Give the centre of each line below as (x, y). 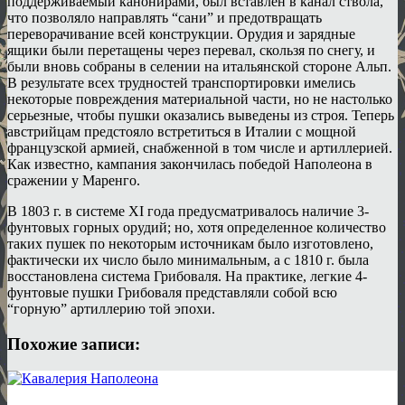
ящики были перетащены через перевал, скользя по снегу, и (191, 50)
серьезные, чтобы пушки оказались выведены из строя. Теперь (201, 115)
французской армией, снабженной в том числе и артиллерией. (200, 147)
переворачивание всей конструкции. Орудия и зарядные (181, 33)
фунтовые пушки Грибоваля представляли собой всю (172, 292)
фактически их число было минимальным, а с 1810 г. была (188, 259)
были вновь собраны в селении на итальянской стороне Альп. (199, 66)
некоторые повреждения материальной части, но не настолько (200, 99)
